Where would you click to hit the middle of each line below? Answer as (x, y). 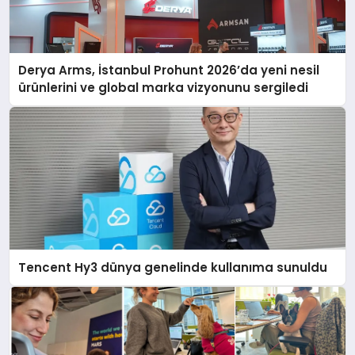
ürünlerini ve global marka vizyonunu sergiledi (164, 88)
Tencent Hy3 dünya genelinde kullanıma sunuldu (173, 267)
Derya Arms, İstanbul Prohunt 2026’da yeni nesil (169, 71)
